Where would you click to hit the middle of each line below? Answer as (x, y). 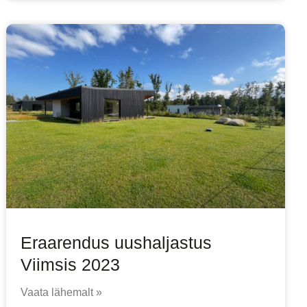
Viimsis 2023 (71, 264)
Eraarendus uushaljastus (116, 242)
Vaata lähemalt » (62, 292)
